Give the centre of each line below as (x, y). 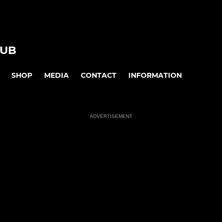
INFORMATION (155, 75)
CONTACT (99, 75)
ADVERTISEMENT (111, 116)
